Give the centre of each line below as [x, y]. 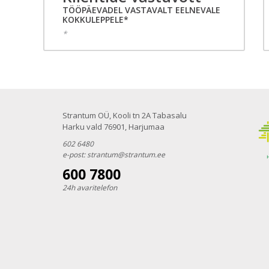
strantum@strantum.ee [126, 155]
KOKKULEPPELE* [95, 20]
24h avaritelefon [90, 188]
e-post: [75, 155]
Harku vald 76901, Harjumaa [114, 127]
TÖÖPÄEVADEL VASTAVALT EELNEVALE [141, 10]
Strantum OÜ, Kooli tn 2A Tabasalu [125, 116]
